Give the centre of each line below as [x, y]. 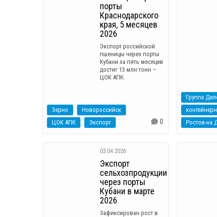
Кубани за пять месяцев [132, 62]
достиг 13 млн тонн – [128, 69]
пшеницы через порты [130, 54]
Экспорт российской [127, 46]
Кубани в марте [127, 191]
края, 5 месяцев [129, 24]
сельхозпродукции [133, 172]
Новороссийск [102, 109]
